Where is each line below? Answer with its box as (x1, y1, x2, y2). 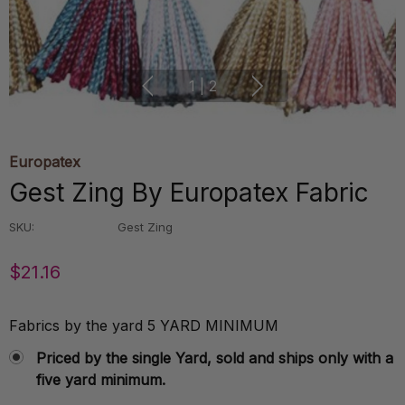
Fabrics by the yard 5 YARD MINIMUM (9, 316, 278, 334)
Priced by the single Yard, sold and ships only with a (36, 349, 393, 367)
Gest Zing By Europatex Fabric (9, 177, 369, 208)
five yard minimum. (36, 371, 165, 389)
